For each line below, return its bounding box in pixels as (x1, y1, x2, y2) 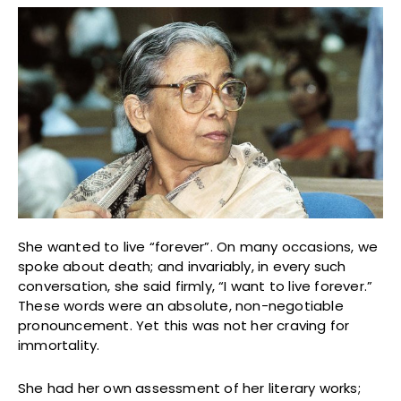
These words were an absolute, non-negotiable (18, 296, 344, 316)
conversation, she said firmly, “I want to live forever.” (18, 277, 373, 296)
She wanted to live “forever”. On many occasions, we (18, 237, 379, 257)
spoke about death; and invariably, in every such (18, 257, 346, 277)
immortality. (18, 336, 104, 355)
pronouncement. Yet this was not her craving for (18, 316, 350, 336)
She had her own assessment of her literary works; (18, 379, 361, 398)
